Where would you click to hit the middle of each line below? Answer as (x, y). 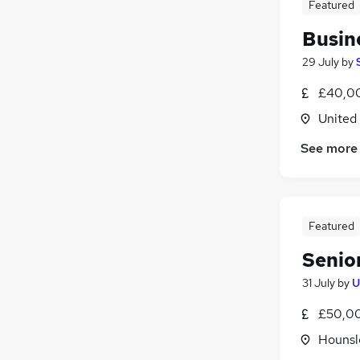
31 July (319, 282)
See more (329, 148)
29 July (321, 61)
